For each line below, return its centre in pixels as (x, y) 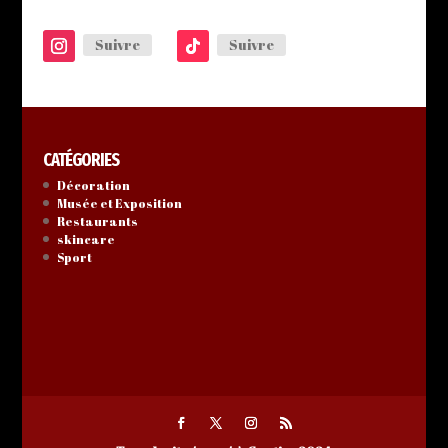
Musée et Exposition (119, 203)
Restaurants (97, 221)
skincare (85, 239)
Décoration (93, 185)
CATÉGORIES (80, 160)
